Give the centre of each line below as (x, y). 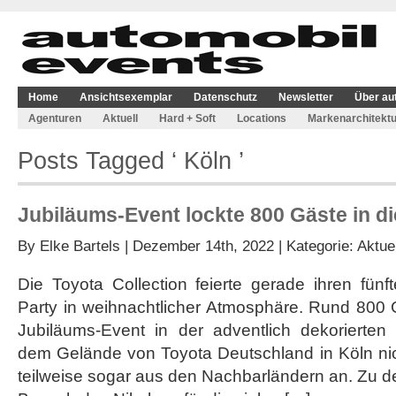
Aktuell (120, 118)
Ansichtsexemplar (126, 97)
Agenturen (55, 118)
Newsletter (306, 97)
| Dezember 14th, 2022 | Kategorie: (239, 246)
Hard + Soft (187, 118)
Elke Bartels (80, 246)
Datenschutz (225, 97)
